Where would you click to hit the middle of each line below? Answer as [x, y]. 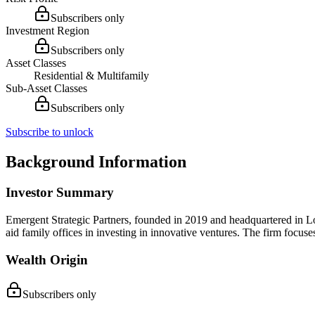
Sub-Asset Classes [46, 88]
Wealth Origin [47, 259]
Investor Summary [60, 193]
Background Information [96, 161]
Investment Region [47, 30]
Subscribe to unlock [50, 131]
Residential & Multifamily [91, 75]
